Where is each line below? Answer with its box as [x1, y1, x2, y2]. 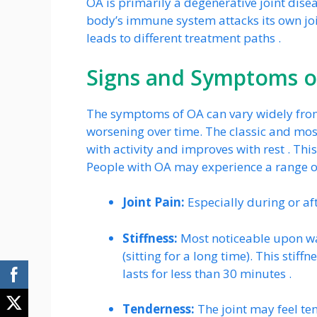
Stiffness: [122, 229, 178, 246]
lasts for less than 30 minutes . [122, 265, 292, 282]
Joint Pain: [122, 194, 185, 211]
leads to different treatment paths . [86, 30, 281, 47]
